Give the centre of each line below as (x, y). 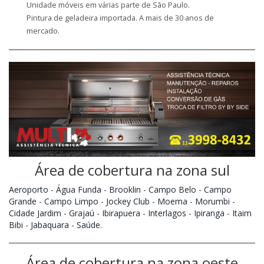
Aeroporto (29, 189)
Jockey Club (128, 201)
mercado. (43, 31)
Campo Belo (172, 189)
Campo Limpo (71, 201)
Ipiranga (209, 213)
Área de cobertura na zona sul (132, 170)
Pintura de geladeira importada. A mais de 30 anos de (120, 18)
